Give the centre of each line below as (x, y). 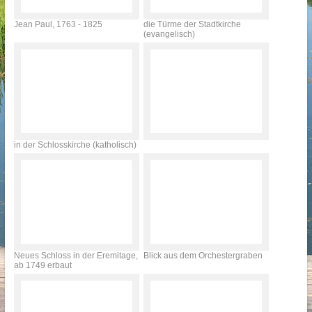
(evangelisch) (169, 34)
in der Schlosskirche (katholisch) (75, 145)
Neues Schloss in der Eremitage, (76, 256)
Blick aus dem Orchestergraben (203, 256)
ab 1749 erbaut (42, 265)
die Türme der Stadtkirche (192, 24)
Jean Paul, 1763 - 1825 (58, 24)
